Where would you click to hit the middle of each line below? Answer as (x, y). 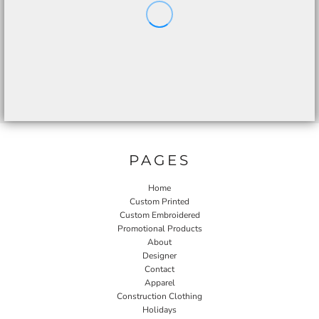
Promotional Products (159, 229)
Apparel (159, 283)
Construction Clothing (159, 296)
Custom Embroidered (159, 215)
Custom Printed (159, 202)
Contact (159, 269)
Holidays (159, 310)
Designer (159, 256)
